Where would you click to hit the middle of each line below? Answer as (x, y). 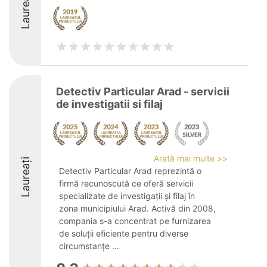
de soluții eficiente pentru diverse (124, 233)
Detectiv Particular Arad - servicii (143, 91)
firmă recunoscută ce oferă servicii (126, 183)
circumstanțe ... (89, 246)
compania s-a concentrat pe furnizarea (135, 221)
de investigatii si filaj (109, 104)
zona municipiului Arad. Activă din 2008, (137, 208)
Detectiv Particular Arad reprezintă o (130, 171)
